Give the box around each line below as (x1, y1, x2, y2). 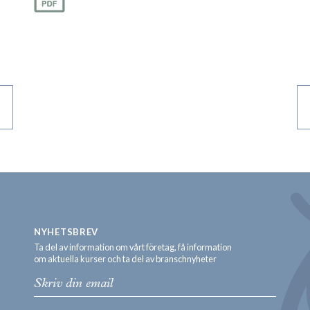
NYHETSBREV (34, 226, 98, 237)
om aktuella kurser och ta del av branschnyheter (34, 254, 217, 264)
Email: (33, 268, 57, 279)
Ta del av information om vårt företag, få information (34, 242, 232, 253)
